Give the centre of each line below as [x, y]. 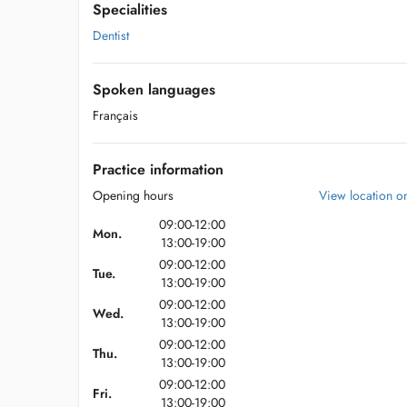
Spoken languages [154, 89]
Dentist [111, 35]
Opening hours [133, 195]
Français [115, 115]
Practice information [158, 169]
